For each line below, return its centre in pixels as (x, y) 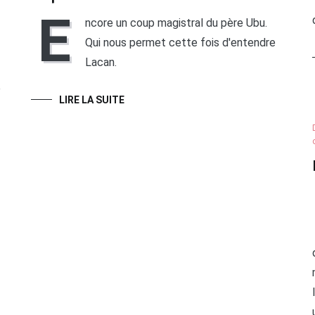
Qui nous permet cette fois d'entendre (180, 43)
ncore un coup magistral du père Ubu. (176, 23)
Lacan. (101, 63)
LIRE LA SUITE (91, 100)
